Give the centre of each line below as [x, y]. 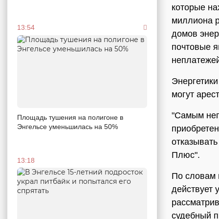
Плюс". [186, 155]
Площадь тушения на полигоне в [70, 118]
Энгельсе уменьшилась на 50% [67, 127]
